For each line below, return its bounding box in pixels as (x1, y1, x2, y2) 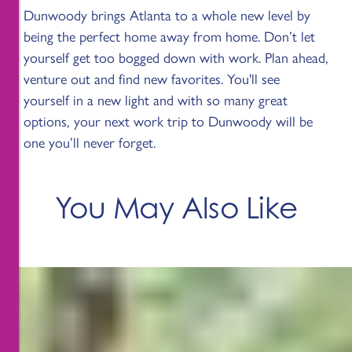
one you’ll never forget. (24, 130, 156, 152)
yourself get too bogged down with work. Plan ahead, (24, 46, 328, 67)
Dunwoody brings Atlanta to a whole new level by (24, 3, 310, 24)
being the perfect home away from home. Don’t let (24, 24, 315, 46)
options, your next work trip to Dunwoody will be (24, 109, 313, 130)
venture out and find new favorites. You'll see (24, 67, 280, 88)
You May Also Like (54, 189, 298, 225)
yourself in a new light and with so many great (24, 88, 288, 109)
